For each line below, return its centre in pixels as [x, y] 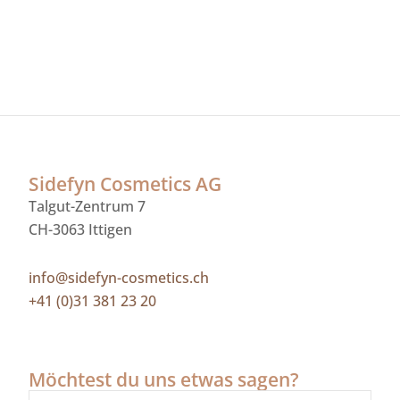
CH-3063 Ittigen [80, 230]
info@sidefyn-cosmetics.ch [119, 278]
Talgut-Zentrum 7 [87, 207]
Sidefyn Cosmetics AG [125, 184]
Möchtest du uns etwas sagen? [164, 380]
